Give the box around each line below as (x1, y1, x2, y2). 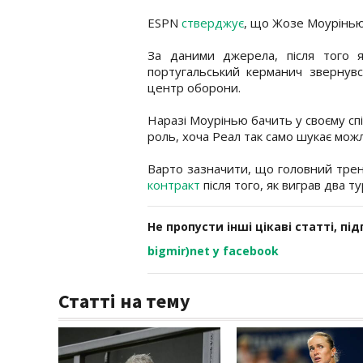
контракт (147, 176, 200, 193)
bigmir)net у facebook (147, 242, 279, 258)
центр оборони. (147, 79, 241, 96)
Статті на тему (58, 288, 190, 314)
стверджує (181, 14, 244, 31)
